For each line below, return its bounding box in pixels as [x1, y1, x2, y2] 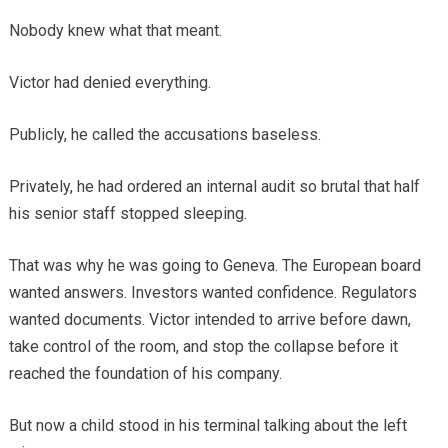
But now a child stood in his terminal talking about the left [8, 416, 407, 436]
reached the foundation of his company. [8, 364, 282, 384]
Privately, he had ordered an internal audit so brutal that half [8, 177, 420, 197]
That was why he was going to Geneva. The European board [8, 256, 421, 276]
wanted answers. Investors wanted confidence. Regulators [8, 283, 417, 303]
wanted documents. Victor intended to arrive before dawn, [8, 310, 411, 330]
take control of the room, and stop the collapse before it [8, 337, 398, 357]
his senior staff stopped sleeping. [8, 204, 247, 224]
